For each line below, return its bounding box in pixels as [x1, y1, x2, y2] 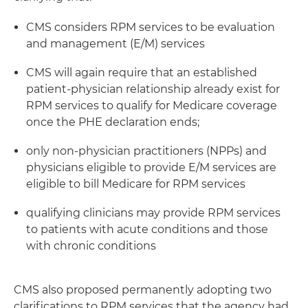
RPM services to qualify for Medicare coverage [26, 99, 277, 112]
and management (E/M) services [26, 37, 205, 50]
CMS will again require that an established [26, 66, 257, 79]
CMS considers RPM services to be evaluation [26, 21, 275, 34]
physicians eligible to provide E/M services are [26, 161, 276, 174]
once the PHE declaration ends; [26, 115, 199, 129]
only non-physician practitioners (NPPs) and [26, 144, 267, 157]
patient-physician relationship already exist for [26, 82, 280, 96]
